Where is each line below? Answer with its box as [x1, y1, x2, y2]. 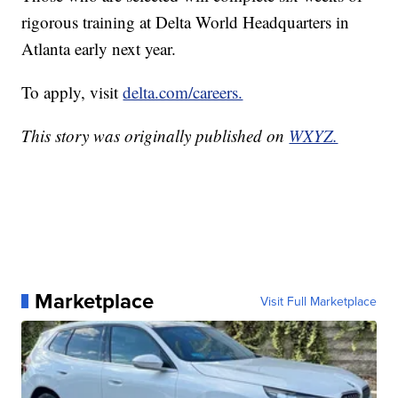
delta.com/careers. [123, 81, 243, 104]
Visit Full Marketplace [259, 292, 377, 311]
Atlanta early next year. [21, 37, 177, 60]
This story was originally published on [21, 124, 290, 147]
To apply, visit [21, 81, 123, 104]
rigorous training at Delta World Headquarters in [21, 11, 350, 34]
